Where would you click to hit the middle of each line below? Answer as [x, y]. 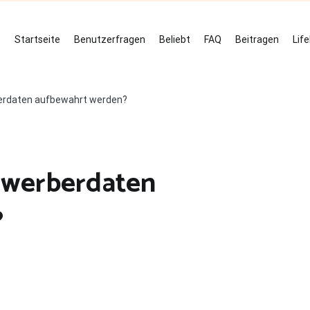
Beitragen [257, 39]
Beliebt [175, 39]
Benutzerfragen [110, 39]
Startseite [37, 39]
